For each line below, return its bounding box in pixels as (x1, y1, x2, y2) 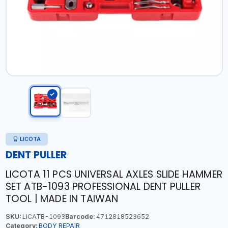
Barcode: (65, 213, 95, 220)
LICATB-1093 (20, 213, 65, 220)
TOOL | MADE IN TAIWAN (5, 192, 119, 206)
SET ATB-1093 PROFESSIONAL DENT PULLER (5, 180, 201, 193)
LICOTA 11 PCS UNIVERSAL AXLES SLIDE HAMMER (5, 167, 222, 181)
